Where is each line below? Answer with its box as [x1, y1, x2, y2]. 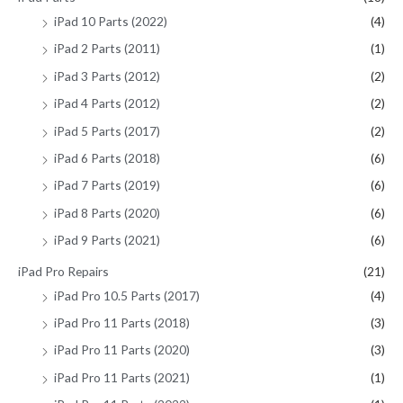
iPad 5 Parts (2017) [54, 122, 160, 139]
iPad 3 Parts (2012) [54, 67, 160, 84]
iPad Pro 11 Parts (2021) [54, 369, 190, 385]
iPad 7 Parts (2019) [54, 177, 160, 193]
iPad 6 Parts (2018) [54, 150, 160, 166]
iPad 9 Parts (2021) [54, 232, 160, 248]
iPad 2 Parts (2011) [54, 40, 160, 57]
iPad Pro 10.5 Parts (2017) [54, 287, 200, 303]
